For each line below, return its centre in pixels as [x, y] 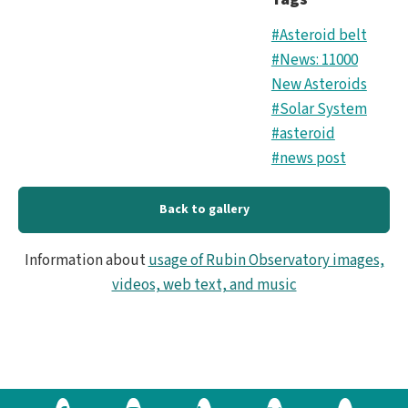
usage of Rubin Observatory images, [266, 261]
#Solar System [319, 109]
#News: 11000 [314, 60]
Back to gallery [204, 210]
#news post [308, 158]
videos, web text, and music [204, 286]
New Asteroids [319, 84]
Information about [86, 261]
